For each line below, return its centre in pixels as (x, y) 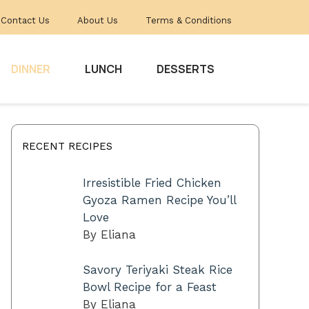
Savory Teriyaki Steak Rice (157, 269)
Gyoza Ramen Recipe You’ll (159, 200)
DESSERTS (186, 69)
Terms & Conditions (189, 20)
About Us (98, 20)
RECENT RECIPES (67, 146)
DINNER (31, 69)
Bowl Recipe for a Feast (149, 287)
